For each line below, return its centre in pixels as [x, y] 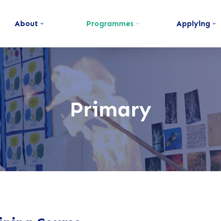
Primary [110, 109]
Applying [194, 23]
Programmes [110, 23]
